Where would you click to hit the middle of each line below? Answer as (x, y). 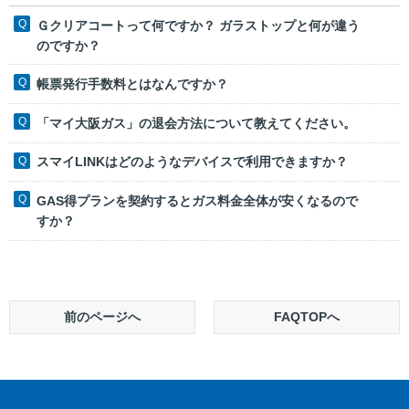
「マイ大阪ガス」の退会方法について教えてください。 (196, 123)
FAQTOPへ (307, 316)
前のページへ (102, 316)
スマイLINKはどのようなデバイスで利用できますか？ (192, 162)
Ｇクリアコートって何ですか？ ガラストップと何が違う (198, 25)
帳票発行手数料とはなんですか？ (132, 84)
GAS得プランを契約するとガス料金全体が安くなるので (197, 201)
